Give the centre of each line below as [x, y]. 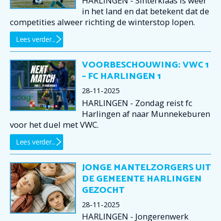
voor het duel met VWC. [54, 124]
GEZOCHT [103, 190]
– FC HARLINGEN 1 [121, 77]
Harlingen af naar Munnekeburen [146, 113]
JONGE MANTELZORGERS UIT [146, 167]
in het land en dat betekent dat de [146, 11]
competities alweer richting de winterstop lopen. [102, 22]
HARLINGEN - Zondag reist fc [137, 103]
